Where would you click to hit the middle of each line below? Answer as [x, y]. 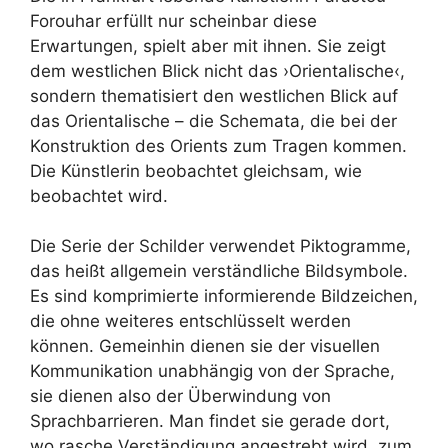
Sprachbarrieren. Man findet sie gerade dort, [210, 421]
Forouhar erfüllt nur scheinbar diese [173, 20]
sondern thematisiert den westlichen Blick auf [214, 95]
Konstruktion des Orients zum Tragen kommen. [218, 145]
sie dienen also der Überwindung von [180, 396]
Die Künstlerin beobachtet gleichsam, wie [196, 170]
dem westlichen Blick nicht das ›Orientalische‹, [217, 70]
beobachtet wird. [99, 195]
